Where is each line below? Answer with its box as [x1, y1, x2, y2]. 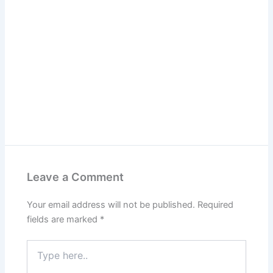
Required [197, 199, 234, 210]
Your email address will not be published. [27, 199, 196, 210]
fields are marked [27, 213, 101, 225]
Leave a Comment [27, 170, 124, 184]
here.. [26, 252, 49, 263]
